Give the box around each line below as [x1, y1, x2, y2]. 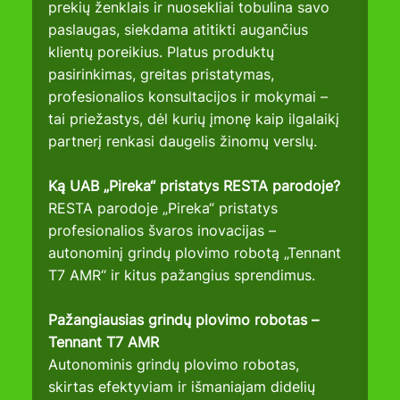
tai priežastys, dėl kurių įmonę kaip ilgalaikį [48, 110, 345, 129]
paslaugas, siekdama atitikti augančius [48, 21, 313, 39]
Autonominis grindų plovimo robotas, [48, 355, 304, 374]
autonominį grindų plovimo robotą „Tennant [48, 244, 346, 262]
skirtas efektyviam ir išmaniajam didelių [48, 378, 321, 396]
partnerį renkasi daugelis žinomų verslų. [48, 132, 318, 151]
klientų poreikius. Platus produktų [48, 43, 279, 62]
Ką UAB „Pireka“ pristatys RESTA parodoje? [48, 177, 341, 196]
